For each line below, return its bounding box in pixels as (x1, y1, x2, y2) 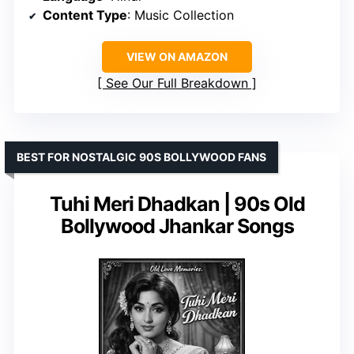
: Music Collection (127, 6, 234, 23)
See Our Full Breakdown (106, 74, 248, 91)
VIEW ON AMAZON (126, 49, 228, 63)
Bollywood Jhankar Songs (60, 213, 294, 238)
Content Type (43, 6, 127, 23)
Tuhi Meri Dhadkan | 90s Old (49, 191, 305, 216)
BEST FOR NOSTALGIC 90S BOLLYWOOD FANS (17, 149, 266, 164)
